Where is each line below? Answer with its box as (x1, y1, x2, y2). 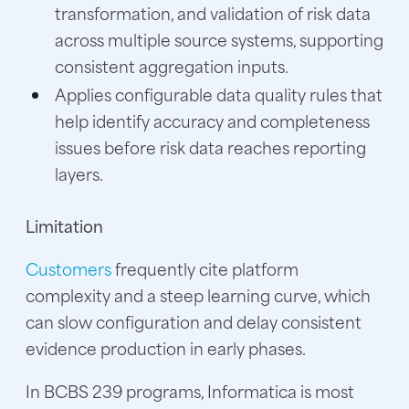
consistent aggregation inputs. (55, 53, 288, 79)
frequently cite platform (111, 256, 299, 282)
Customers (26, 256, 111, 282)
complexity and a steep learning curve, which (26, 282, 371, 309)
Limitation (26, 213, 103, 239)
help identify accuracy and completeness (55, 108, 370, 134)
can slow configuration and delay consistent (26, 309, 362, 335)
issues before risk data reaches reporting (55, 134, 366, 161)
